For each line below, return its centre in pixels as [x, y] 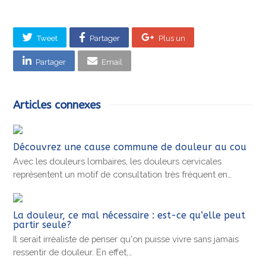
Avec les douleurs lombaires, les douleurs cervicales [118, 161]
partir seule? [42, 224]
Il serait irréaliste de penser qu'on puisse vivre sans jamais [126, 239]
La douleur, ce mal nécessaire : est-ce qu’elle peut [129, 215]
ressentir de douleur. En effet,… [73, 252]
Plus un [172, 39]
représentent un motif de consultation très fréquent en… [123, 174]
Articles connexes [57, 105]
